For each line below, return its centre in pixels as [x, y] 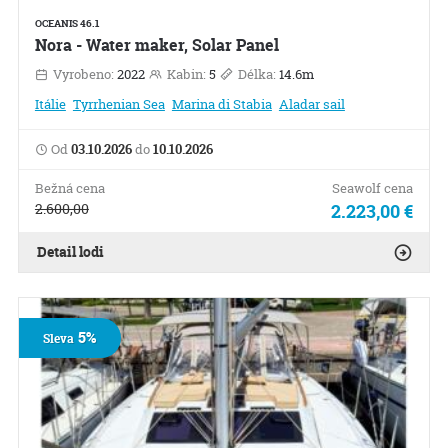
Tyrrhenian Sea [118, 104]
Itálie [50, 104]
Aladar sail [311, 104]
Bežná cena [69, 188]
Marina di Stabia [221, 104]
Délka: [256, 74]
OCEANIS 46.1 [66, 23]
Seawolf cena [373, 188]
